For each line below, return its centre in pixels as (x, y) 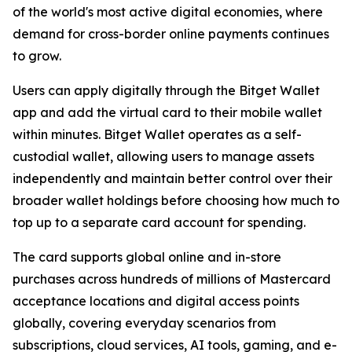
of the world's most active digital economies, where (168, 12)
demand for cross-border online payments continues (171, 34)
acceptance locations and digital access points (156, 301)
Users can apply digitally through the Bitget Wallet (166, 91)
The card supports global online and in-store (147, 257)
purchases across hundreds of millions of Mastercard (172, 279)
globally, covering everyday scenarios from (144, 323)
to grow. (37, 56)
